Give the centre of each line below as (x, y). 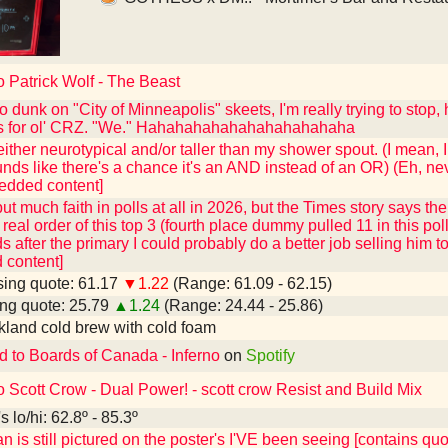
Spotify (270, 355)
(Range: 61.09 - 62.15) (250, 283)
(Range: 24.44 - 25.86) (241, 305)
